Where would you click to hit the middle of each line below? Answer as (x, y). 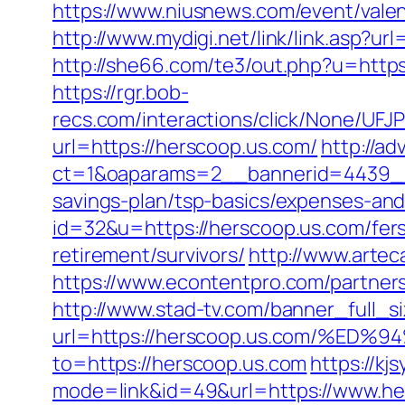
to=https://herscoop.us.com (180, 363)
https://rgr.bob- (121, 92)
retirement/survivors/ (149, 255)
